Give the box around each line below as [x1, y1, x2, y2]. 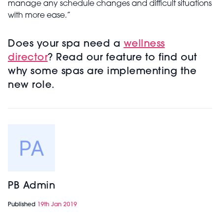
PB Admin [8, 181, 55, 192]
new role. [8, 81, 58, 91]
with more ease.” [8, 12, 71, 20]
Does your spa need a [8, 39, 124, 50]
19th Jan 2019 [37, 202, 77, 208]
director [8, 53, 48, 63]
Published [8, 202, 37, 208]
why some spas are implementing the [8, 67, 196, 77]
